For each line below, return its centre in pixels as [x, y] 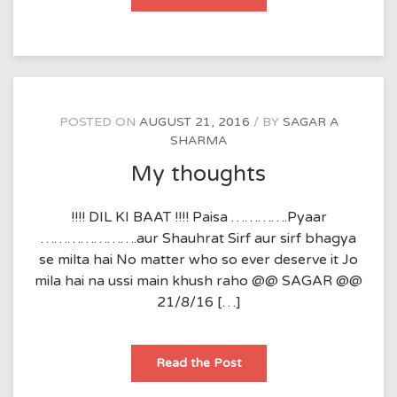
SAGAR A [310, 122]
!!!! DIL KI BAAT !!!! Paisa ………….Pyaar [198, 217]
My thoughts [198, 174]
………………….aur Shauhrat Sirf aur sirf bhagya [198, 238]
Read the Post [198, 363]
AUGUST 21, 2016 [194, 122]
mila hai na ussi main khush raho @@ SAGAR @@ [198, 281]
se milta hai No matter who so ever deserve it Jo [198, 260]
